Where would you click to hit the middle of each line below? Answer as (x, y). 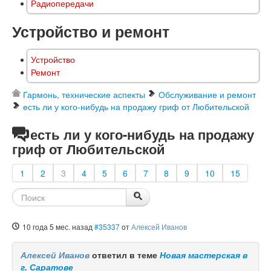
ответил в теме (125, 255)
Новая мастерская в (204, 255)
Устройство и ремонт (91, 32)
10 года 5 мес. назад (57, 227)
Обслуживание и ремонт (207, 95)
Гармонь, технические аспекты (84, 95)
